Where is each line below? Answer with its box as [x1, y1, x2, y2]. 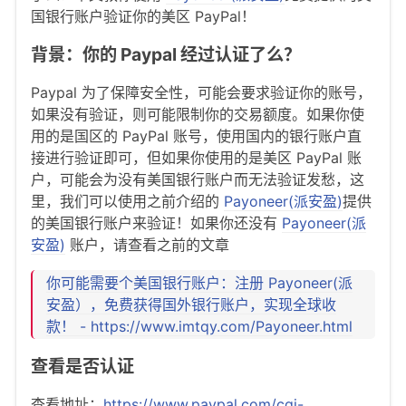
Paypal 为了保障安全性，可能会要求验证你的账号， [31, 82, 372, 101]
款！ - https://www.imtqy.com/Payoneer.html [46, 316, 353, 335]
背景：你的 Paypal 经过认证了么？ [31, 43, 301, 65]
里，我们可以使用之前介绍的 [31, 191, 224, 210]
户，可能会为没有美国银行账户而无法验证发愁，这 [31, 169, 364, 188]
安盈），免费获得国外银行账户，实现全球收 [46, 295, 336, 314]
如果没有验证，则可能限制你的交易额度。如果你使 [31, 104, 364, 123]
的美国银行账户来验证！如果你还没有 [31, 213, 282, 232]
